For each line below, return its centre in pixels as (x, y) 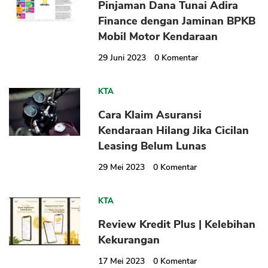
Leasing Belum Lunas (153, 146)
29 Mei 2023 (122, 167)
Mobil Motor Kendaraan (158, 37)
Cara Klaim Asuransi (150, 115)
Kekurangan (129, 240)
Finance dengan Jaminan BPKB (177, 21)
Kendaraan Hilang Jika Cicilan (174, 131)
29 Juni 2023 (122, 58)
